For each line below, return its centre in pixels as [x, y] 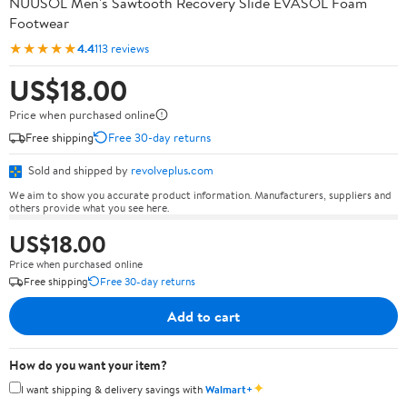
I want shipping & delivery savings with [113, 389]
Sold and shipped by [78, 170]
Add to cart [203, 316]
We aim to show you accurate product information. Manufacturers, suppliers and [200, 194]
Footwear [39, 23]
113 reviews [122, 48]
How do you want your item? [88, 365]
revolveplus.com [172, 170]
